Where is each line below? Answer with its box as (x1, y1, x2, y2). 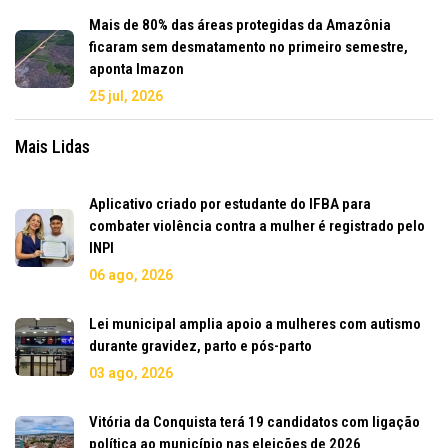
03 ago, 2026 (89, 364, 173, 381)
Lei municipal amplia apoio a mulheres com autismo (89, 314, 421, 333)
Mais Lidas (15, 135, 90, 157)
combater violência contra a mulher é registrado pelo (89, 216, 425, 235)
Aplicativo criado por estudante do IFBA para (89, 194, 371, 213)
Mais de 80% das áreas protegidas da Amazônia (89, 15, 391, 34)
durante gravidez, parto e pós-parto (89, 336, 312, 355)
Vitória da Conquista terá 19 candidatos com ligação (89, 412, 420, 431)
